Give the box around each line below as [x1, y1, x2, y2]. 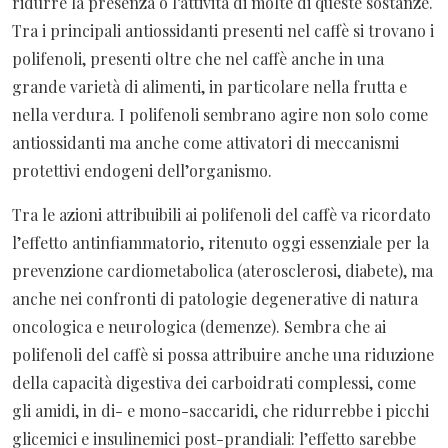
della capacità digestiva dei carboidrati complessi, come [12, 371, 416, 393]
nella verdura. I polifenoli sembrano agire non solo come [12, 103, 428, 125]
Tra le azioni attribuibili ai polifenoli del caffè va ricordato [12, 203, 431, 225]
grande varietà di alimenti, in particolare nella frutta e [12, 75, 407, 97]
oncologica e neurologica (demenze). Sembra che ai [12, 315, 386, 337]
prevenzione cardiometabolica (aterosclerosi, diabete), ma [12, 259, 433, 281]
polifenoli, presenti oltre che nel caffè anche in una [12, 47, 384, 69]
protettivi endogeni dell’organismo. [12, 159, 272, 181]
